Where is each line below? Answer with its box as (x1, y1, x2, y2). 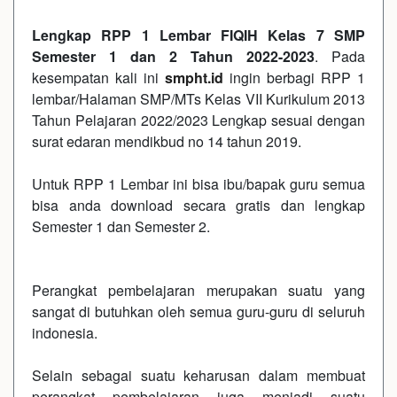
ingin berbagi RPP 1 (223, 67, 365, 88)
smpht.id (165, 67, 223, 88)
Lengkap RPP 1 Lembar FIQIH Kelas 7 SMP (32, 25, 365, 45)
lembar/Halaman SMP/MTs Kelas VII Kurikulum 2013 (32, 89, 365, 109)
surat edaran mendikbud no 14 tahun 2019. (32, 131, 301, 152)
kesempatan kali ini (32, 67, 165, 88)
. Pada (315, 46, 365, 66)
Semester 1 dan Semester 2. (32, 216, 210, 237)
